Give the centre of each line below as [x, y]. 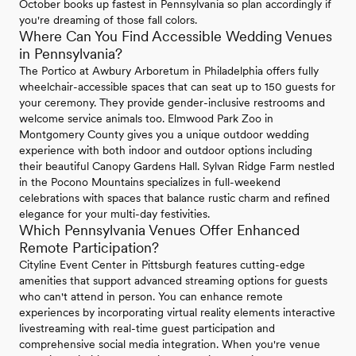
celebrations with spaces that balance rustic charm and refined [174, 197]
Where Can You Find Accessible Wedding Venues [176, 36]
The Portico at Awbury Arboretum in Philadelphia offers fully [169, 70]
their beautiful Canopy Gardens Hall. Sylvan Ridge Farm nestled [177, 166]
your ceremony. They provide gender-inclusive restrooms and [172, 102]
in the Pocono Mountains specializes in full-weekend [150, 182]
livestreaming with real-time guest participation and [147, 328]
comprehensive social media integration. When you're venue [170, 344]
